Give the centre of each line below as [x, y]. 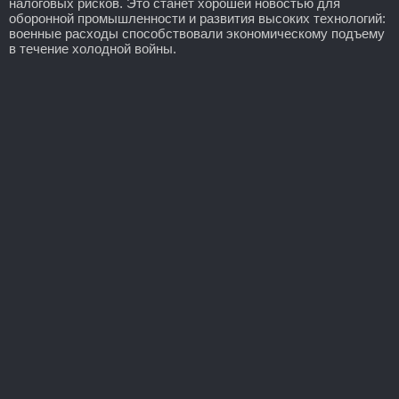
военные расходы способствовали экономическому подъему [197, 33]
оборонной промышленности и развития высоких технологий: [197, 18]
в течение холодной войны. [93, 48]
